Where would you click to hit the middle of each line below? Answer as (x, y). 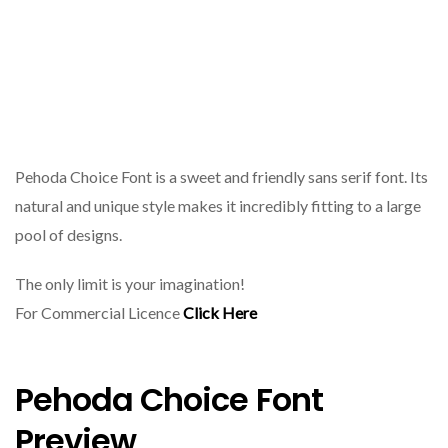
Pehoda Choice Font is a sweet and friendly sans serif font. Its (221, 177)
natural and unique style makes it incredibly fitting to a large (218, 206)
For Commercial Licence (99, 313)
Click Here (220, 313)
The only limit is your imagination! (133, 284)
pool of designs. (68, 235)
